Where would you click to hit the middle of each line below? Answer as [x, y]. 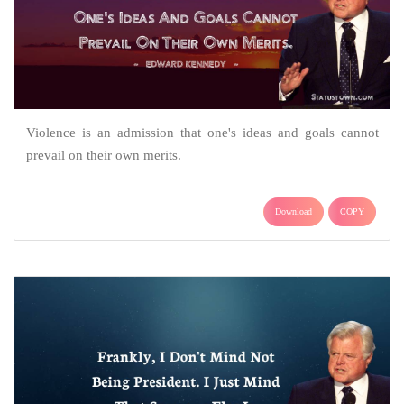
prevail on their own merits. [103, 155]
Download [294, 211]
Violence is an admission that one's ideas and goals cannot [202, 132]
